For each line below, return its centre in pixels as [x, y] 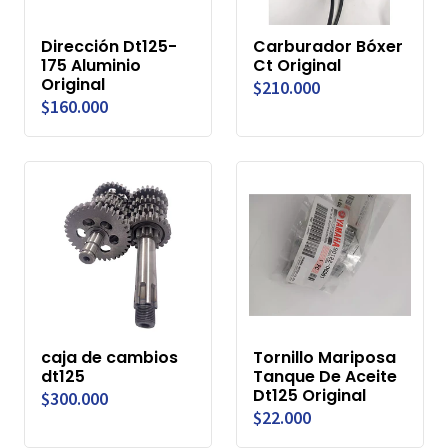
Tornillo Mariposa [324, 358]
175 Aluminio [91, 66]
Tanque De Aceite [325, 377]
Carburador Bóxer [328, 47]
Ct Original [297, 66]
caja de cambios [109, 358]
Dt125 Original [309, 396]
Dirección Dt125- [109, 47]
